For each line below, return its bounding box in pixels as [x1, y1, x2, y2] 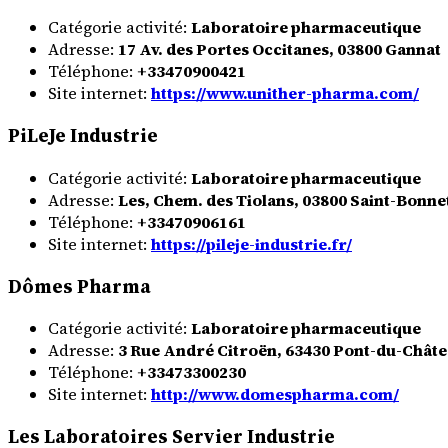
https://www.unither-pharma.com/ [151, 82, 419, 105]
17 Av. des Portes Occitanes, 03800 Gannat [118, 38, 441, 61]
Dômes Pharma [8, 273, 151, 299]
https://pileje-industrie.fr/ [151, 232, 352, 255]
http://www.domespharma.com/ [151, 383, 399, 406]
